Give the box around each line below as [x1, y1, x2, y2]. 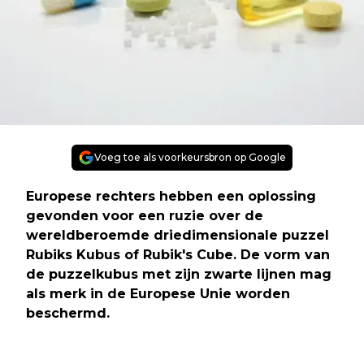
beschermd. [26, 305, 110, 322]
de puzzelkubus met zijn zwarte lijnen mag [26, 266, 331, 283]
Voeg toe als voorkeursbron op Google [94, 151, 286, 164]
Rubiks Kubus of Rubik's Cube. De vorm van [26, 247, 330, 263]
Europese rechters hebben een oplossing [26, 188, 316, 205]
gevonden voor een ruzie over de [26, 208, 263, 224]
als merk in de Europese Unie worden [26, 286, 290, 302]
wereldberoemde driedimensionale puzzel [26, 227, 329, 244]
